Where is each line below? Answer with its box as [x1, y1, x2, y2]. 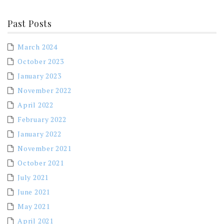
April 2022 [17, 99, 53, 109]
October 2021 [17, 157, 64, 167]
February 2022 [17, 114, 66, 124]
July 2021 [17, 172, 49, 182]
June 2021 [17, 186, 50, 196]
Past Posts [7, 17, 52, 29]
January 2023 [17, 70, 61, 80]
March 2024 [17, 41, 57, 51]
